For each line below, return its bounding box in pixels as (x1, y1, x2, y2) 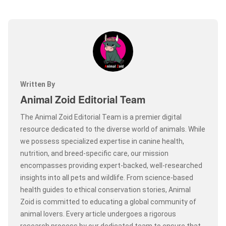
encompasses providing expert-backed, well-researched (20, 161, 202, 170)
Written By (20, 80, 55, 89)
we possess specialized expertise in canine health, (20, 137, 184, 146)
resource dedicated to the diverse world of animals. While (20, 125, 205, 134)
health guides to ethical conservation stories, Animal (20, 186, 191, 194)
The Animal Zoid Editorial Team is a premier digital (20, 113, 182, 122)
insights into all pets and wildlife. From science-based (20, 174, 193, 182)
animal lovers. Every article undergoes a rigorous (20, 210, 176, 218)
